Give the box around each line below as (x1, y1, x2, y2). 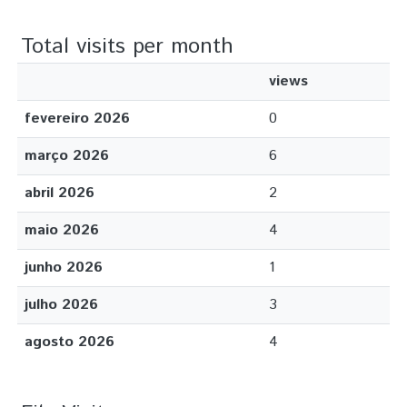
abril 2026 (25, 183, 94, 203)
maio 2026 (25, 220, 99, 241)
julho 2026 (25, 294, 98, 315)
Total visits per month (21, 31, 233, 62)
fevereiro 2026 (25, 108, 130, 129)
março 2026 (25, 145, 109, 166)
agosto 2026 (25, 332, 114, 352)
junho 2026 (25, 257, 103, 278)
